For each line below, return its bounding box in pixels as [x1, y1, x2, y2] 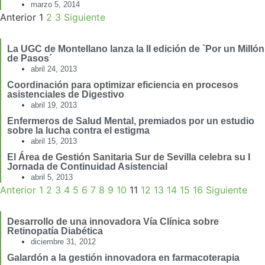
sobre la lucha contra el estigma [7, 125, 150, 136]
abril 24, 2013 [31, 64, 77, 74]
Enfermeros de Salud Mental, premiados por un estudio [7, 116, 254, 127]
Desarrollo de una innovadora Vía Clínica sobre [7, 216, 219, 227]
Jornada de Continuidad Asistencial [7, 161, 167, 172]
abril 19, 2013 [31, 101, 77, 110]
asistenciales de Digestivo [7, 89, 124, 100]
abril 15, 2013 [31, 137, 77, 146]
